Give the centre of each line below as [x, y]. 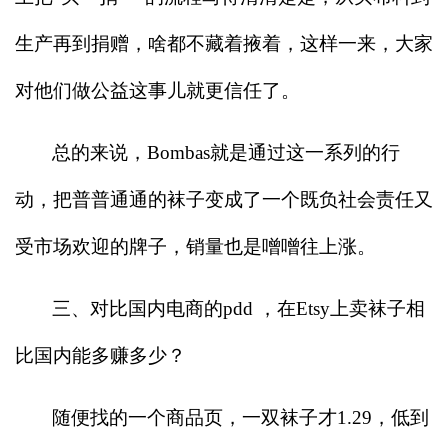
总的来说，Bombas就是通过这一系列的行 [226, 152]
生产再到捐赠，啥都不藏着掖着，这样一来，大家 [224, 43]
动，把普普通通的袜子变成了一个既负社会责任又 [224, 199]
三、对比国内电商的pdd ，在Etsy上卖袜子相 [238, 308]
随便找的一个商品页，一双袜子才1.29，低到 [240, 417]
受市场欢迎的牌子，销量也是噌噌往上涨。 [195, 246]
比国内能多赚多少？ [100, 355]
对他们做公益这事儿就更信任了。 [157, 90]
